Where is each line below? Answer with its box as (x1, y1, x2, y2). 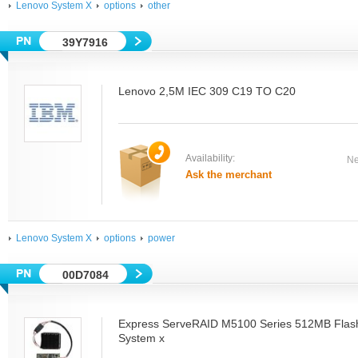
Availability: (185, 153, 235, 164)
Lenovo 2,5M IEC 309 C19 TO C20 (118, 85, 296, 97)
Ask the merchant (185, 169, 272, 181)
